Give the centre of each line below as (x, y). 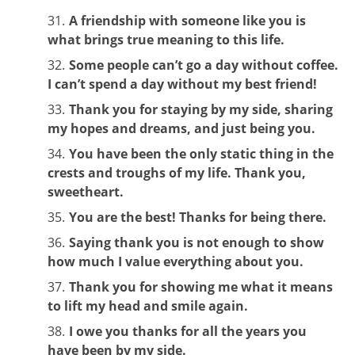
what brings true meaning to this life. (166, 39)
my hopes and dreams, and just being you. (181, 128)
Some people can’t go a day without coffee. (204, 65)
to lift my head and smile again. (148, 305)
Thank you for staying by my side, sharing (201, 109)
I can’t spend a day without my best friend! (182, 84)
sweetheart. (86, 191)
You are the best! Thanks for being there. (198, 217)
